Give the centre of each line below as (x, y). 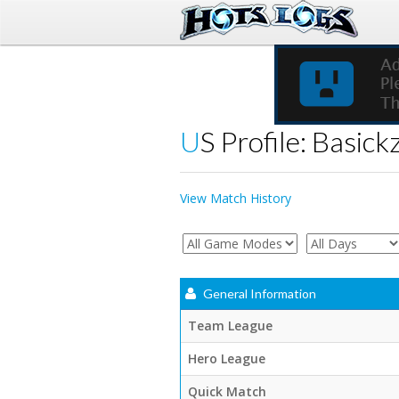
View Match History (236, 198)
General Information (258, 293)
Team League (230, 326)
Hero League (227, 358)
